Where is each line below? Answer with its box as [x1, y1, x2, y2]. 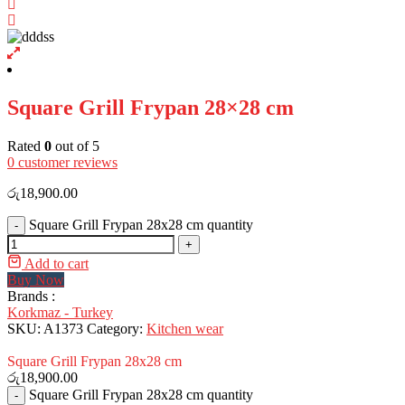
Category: [87, 320, 146, 336]
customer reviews [14, 154, 118, 170]
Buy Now [7, 271, 64, 287]
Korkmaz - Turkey [7, 304, 113, 320]
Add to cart [24, 255, 89, 271]
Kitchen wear [146, 320, 223, 336]
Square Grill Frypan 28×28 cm [7, 95, 294, 119]
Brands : [7, 287, 55, 304]
